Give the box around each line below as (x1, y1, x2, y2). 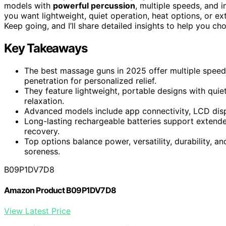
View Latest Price (4, 206, 71, 216)
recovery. (24, 126, 60, 136)
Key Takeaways (4, 40, 87, 55)
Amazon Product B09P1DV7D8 (4, 185, 116, 196)
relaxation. (24, 95, 64, 106)
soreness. (24, 146, 60, 156)
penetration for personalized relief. (24, 75, 156, 86)
